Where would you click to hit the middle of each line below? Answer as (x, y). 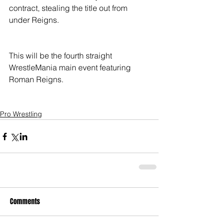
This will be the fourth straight (61, 56)
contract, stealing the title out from (69, 8)
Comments (25, 202)
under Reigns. (34, 20)
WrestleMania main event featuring (71, 68)
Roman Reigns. (37, 80)
